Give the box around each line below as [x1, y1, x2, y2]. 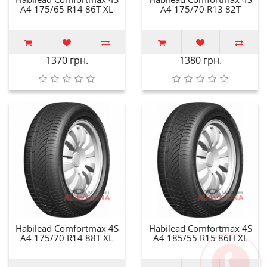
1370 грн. [45, 53, 88, 67]
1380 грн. [179, 53, 222, 67]
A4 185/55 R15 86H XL [153, 231, 248, 244]
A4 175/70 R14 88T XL [20, 231, 113, 244]
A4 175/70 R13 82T [160, 2, 241, 15]
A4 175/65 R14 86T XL [20, 2, 113, 15]
